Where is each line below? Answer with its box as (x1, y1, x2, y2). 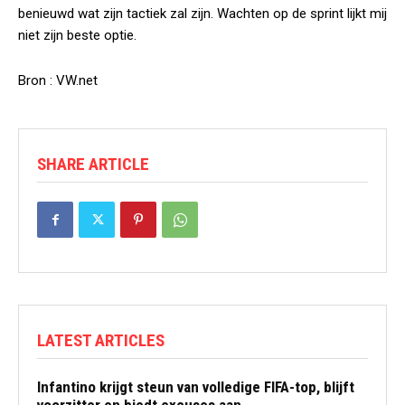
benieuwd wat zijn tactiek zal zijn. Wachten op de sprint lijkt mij (18, 5, 387, 22)
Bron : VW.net (18, 72, 98, 89)
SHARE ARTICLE (37, 154, 149, 174)
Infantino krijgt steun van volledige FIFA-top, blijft (37, 378, 354, 396)
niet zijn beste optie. (18, 27, 137, 43)
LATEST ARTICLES (37, 330, 165, 351)
